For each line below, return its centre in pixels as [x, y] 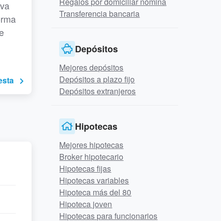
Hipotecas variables [94, 180]
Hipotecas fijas [85, 168]
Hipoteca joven [86, 204]
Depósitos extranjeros [98, 91]
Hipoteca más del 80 [95, 192]
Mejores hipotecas [92, 145]
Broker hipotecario [92, 157]
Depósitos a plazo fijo [97, 79]
